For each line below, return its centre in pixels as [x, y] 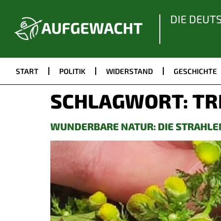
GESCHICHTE [195, 71]
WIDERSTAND [129, 71]
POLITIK [72, 71]
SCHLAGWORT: [121, 101]
